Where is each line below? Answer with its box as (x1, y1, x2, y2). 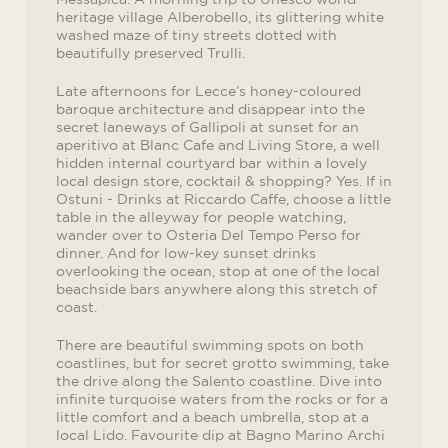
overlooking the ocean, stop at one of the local (56, 261, 380, 280)
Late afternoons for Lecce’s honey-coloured (56, 81, 361, 100)
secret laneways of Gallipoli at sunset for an (56, 117, 359, 136)
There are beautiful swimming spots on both (56, 335, 364, 354)
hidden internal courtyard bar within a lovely (56, 153, 367, 172)
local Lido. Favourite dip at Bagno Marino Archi (56, 425, 385, 444)
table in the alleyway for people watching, (56, 207, 346, 226)
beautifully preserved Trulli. (56, 43, 245, 62)
